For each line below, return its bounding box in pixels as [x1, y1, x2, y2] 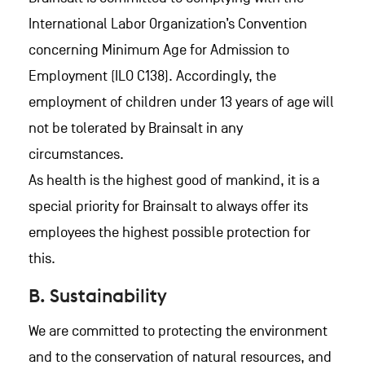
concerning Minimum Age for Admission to [29, 42, 289, 59]
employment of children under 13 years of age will [29, 94, 334, 111]
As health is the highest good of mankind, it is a [29, 172, 319, 189]
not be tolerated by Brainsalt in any [29, 120, 243, 137]
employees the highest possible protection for [29, 224, 310, 241]
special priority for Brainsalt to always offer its [29, 198, 308, 215]
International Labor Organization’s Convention [29, 15, 307, 33]
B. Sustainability [29, 284, 167, 307]
